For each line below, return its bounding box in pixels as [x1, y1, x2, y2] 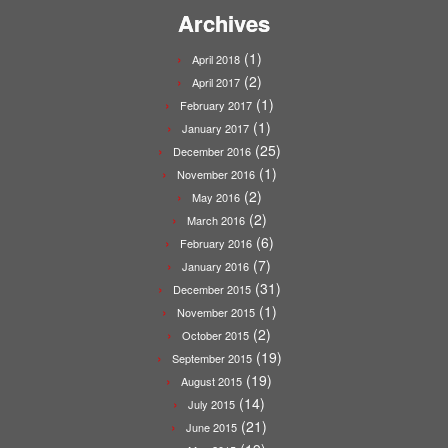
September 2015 [171, 350, 252, 366]
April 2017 [191, 74, 240, 90]
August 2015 [181, 373, 242, 389]
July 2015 [188, 396, 235, 412]
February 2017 [179, 97, 252, 113]
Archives [178, 7, 270, 39]
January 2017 [182, 120, 249, 136]
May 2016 [191, 189, 240, 205]
